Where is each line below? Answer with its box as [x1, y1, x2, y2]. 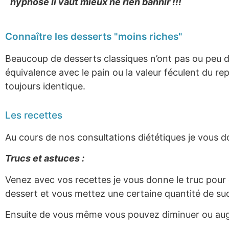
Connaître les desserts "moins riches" [5, 30, 182, 42]
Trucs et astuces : [5, 153, 84, 164]
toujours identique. [5, 80, 85, 91]
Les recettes [5, 109, 62, 121]
